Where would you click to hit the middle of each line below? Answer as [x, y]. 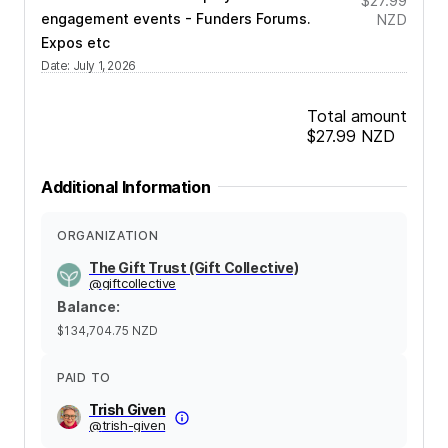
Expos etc [75, 42]
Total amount [357, 115]
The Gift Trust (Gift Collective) [194, 267]
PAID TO [84, 377]
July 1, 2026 [104, 65]
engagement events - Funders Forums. [176, 18]
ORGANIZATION [108, 235]
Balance [86, 306]
